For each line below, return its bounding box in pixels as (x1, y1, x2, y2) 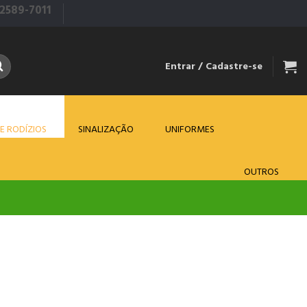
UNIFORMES (165, 123, 214, 137)
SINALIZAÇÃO (78, 123, 134, 137)
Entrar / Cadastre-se (165, 59, 262, 73)
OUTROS (244, 165, 279, 180)
